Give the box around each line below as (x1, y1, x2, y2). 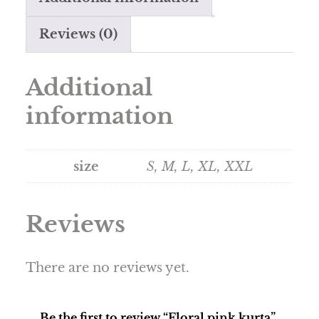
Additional (26, 73, 152, 103)
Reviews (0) (39, 26, 117, 43)
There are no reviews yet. (26, 260, 189, 276)
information (26, 102, 173, 131)
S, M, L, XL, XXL (147, 158, 253, 174)
